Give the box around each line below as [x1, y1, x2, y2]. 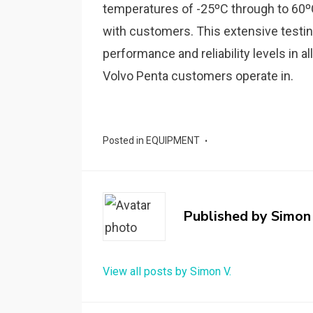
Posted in [103, 135, 146, 146]
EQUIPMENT [146, 135, 200, 146]
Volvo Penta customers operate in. [103, 68, 293, 83]
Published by [183, 207, 271, 226]
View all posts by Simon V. [103, 265, 231, 278]
